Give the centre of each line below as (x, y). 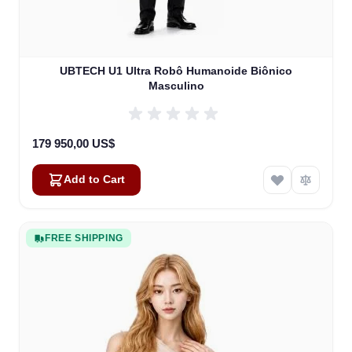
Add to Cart (94, 180)
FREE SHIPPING (84, 238)
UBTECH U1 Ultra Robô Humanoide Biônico (176, 71)
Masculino (176, 86)
